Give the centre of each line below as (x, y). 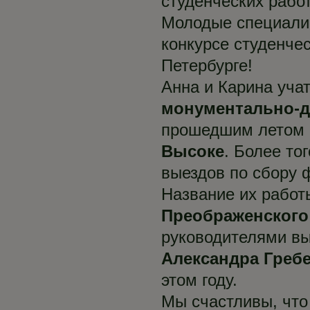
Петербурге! (207, 66)
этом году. (199, 280)
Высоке (193, 152)
